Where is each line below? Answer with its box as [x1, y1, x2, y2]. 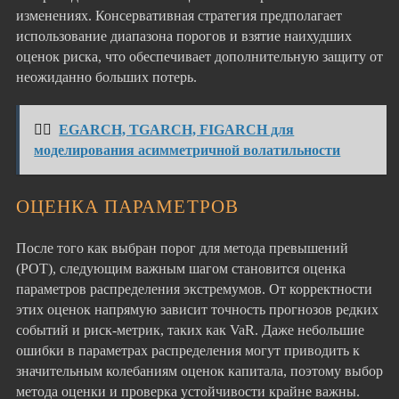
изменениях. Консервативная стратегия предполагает [16, 6, 342, 24]
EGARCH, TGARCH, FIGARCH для [59, 121, 295, 137]
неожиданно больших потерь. [16, 68, 197, 85]
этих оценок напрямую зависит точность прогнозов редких [16, 300, 379, 318]
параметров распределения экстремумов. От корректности [16, 280, 372, 297]
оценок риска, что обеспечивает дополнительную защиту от [16, 47, 383, 65]
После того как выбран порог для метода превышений [16, 239, 348, 256]
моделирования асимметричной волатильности [34, 142, 341, 158]
